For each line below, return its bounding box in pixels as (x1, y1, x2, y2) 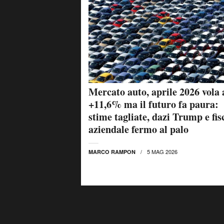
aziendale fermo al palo (88, 121, 188, 136)
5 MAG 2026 (147, 147, 177, 155)
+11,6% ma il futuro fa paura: (88, 96, 218, 111)
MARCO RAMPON (88, 147, 135, 155)
